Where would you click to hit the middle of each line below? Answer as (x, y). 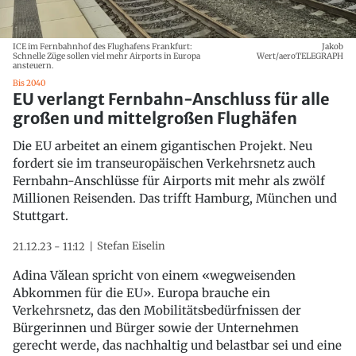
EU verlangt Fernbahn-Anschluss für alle (171, 99)
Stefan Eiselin (131, 246)
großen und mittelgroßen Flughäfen (155, 118)
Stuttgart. (41, 215)
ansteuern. (33, 65)
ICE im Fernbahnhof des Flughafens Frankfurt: (103, 46)
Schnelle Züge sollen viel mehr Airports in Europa (106, 56)
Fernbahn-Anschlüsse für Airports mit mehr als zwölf (169, 180)
